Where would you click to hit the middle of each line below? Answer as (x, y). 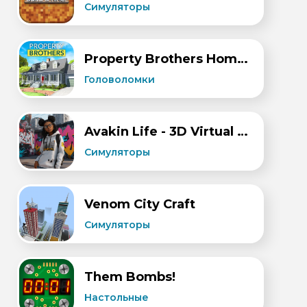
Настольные (116, 297)
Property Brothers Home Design (243, 59)
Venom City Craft (140, 204)
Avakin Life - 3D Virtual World (243, 132)
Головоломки (120, 79)
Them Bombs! (130, 277)
